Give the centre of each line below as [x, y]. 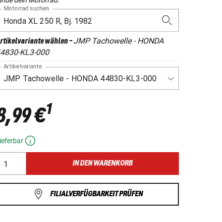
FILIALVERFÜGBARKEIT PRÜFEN [96, 194]
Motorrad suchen [26, 8]
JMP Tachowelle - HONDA [118, 41]
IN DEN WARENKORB [103, 163]
